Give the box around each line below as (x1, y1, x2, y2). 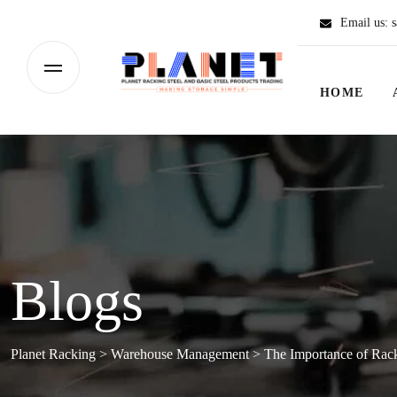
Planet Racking (11, 346, 96, 362)
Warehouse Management (111, 346, 249, 362)
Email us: (340, 15, 392, 29)
